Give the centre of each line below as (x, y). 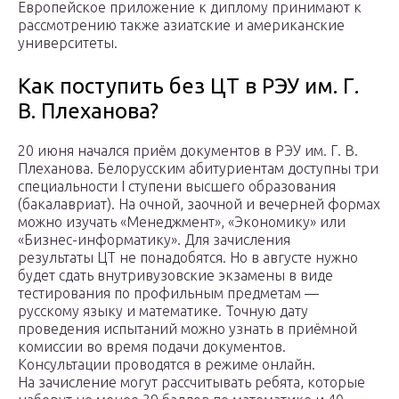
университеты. (68, 43)
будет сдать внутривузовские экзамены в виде (175, 276)
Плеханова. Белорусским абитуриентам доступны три (198, 169)
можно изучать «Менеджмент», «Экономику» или (182, 222)
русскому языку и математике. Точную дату (163, 311)
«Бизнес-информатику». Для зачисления (154, 240)
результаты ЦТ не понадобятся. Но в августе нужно (188, 258)
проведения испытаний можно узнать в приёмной (187, 329)
